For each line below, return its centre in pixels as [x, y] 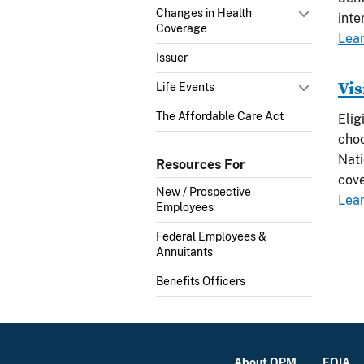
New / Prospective [204, 192]
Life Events [185, 87]
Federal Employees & [211, 237]
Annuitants [184, 252]
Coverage [182, 28]
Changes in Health [204, 13]
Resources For [201, 164]
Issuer [172, 57]
